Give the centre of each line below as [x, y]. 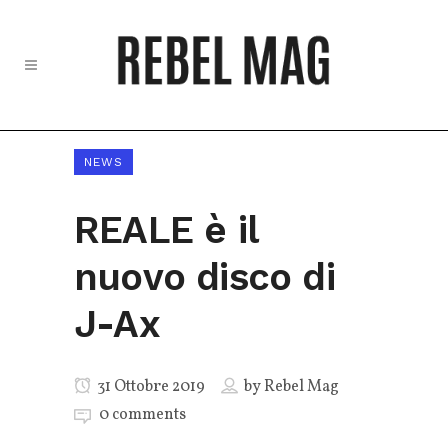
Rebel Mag [301, 387]
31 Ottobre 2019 [149, 387]
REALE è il [165, 230]
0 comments [142, 415]
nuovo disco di [204, 277]
